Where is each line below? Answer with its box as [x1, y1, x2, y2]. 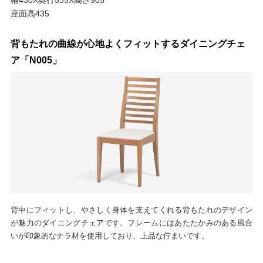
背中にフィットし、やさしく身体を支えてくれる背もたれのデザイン [10, 205, 253, 214]
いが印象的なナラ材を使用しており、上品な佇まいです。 [10, 231, 209, 240]
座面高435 [10, 8, 49, 18]
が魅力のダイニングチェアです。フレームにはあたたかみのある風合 [10, 218, 253, 227]
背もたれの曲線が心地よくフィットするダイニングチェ [10, 38, 245, 49]
